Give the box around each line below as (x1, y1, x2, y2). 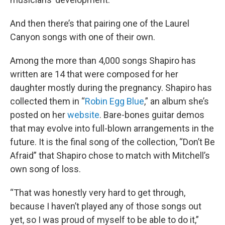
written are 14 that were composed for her (10, 69, 178, 80)
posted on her (10, 109, 67, 121)
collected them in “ (10, 96, 85, 107)
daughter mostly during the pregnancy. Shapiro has (10, 82, 212, 93)
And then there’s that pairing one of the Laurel (10, 18, 189, 29)
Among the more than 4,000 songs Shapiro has (10, 55, 196, 66)
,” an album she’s (144, 96, 209, 107)
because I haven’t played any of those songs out (10, 201, 201, 212)
